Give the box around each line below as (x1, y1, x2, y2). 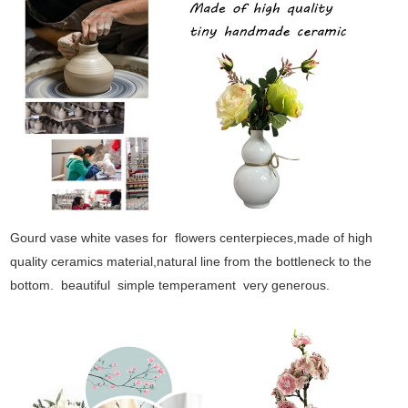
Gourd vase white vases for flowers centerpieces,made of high (10, 230, 373, 246)
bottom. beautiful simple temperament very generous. (10, 278, 334, 293)
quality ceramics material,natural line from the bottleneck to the (10, 254, 372, 270)
